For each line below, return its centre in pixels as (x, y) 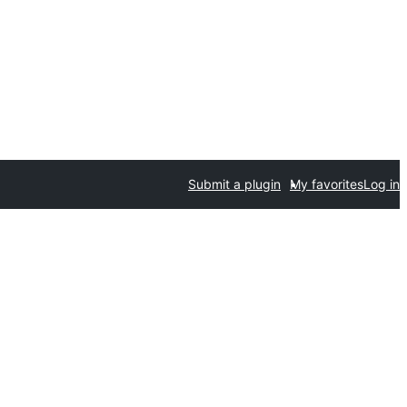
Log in (382, 184)
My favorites (327, 184)
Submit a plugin (234, 184)
